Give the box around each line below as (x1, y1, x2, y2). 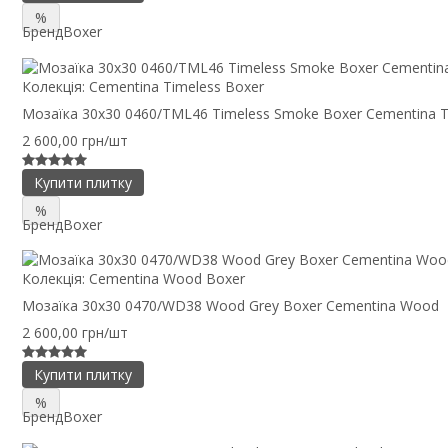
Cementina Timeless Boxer (89, 76, 264, 96)
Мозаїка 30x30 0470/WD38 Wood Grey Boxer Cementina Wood (22, 296, 439, 316)
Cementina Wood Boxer (89, 269, 245, 289)
